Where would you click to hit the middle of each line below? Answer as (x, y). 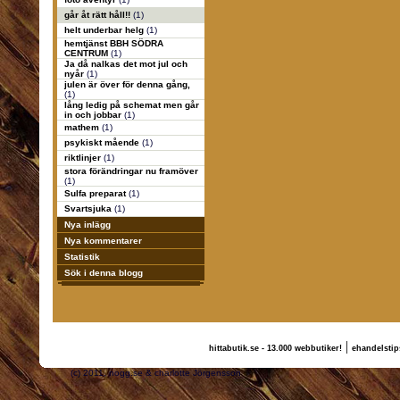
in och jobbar (94, 115)
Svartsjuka (89, 208)
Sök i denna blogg (103, 273)
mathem (83, 127)
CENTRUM (87, 53)
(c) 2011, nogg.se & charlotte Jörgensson (214, 373)
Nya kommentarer (103, 241)
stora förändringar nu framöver (131, 171)
